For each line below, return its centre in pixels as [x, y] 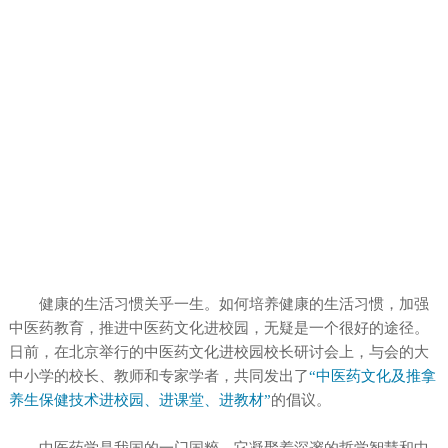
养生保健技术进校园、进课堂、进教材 [136, 400]
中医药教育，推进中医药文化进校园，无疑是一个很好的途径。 [218, 328]
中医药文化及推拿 [375, 376]
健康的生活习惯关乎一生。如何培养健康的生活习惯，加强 [233, 304]
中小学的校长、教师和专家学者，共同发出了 [158, 376]
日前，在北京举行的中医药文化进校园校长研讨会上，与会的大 [218, 352]
